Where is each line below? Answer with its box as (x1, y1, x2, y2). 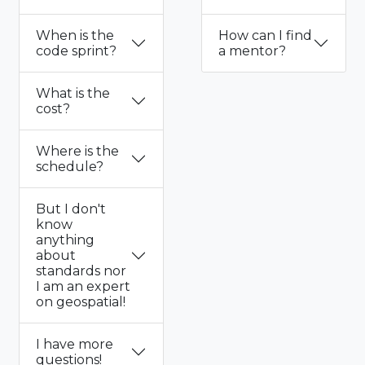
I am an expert (36, 279, 130, 295)
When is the (36, 28, 114, 44)
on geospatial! (36, 294, 125, 310)
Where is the (36, 143, 119, 160)
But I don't (36, 201, 106, 218)
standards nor (36, 263, 126, 279)
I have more (36, 336, 113, 353)
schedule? (36, 159, 103, 175)
